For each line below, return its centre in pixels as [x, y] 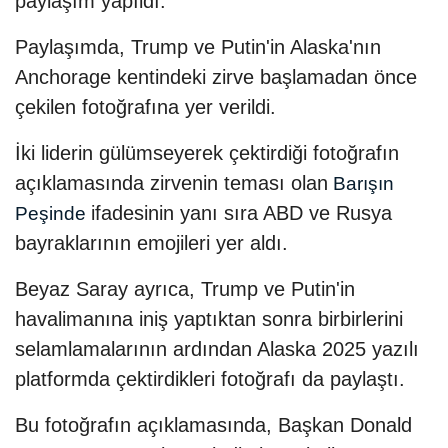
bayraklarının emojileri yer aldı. [151, 243]
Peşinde [53, 214]
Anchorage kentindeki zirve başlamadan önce [216, 77]
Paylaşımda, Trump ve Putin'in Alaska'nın [198, 47]
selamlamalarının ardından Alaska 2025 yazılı [217, 349]
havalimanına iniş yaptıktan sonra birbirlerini [209, 319]
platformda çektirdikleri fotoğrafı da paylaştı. [210, 379]
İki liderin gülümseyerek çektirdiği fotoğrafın [207, 153]
